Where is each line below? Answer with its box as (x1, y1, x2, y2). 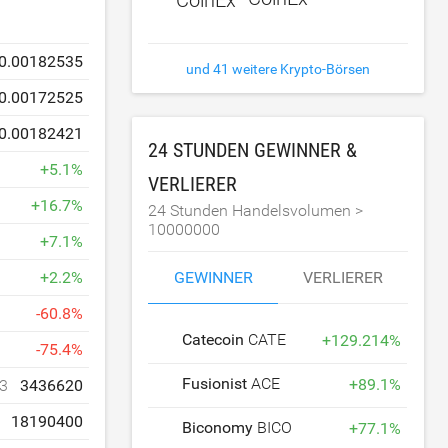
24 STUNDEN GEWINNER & (148, 138, 358, 162)
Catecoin (182, 330, 249, 349)
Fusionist (182, 374, 252, 393)
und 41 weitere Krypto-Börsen (186, 61, 371, 77)
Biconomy (182, 418, 258, 437)
